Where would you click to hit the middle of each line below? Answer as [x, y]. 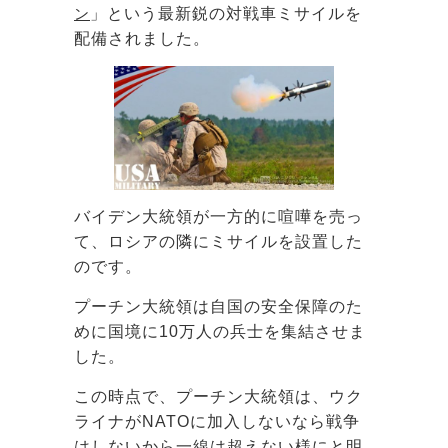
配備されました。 [142, 39]
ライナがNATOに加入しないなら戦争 [217, 422]
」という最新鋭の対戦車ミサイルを [226, 14]
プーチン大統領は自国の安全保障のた [218, 307]
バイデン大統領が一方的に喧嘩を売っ [218, 217]
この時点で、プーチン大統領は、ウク [218, 397]
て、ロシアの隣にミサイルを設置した [218, 242]
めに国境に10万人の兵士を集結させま [220, 332]
